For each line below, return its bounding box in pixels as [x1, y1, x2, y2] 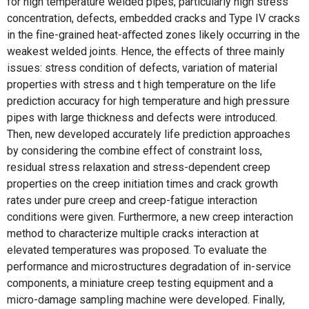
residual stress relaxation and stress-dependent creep [7, 161, 270, 174]
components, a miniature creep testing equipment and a [7, 277, 273, 290]
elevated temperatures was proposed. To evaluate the [7, 243, 267, 257]
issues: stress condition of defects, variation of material [7, 61, 277, 74]
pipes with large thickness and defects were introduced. [7, 111, 277, 124]
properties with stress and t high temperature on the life [7, 78, 276, 91]
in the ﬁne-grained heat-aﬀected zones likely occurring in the [7, 28, 300, 41]
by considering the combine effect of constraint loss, [7, 144, 262, 157]
